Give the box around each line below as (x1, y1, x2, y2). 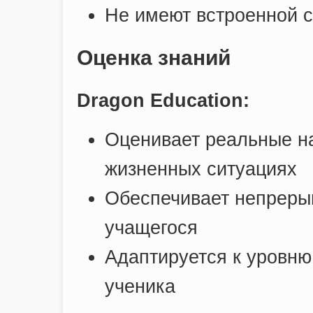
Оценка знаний (77, 45, 231, 69)
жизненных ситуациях (105, 158, 297, 180)
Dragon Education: (77, 89, 249, 111)
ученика (105, 275, 175, 297)
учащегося (105, 217, 198, 238)
